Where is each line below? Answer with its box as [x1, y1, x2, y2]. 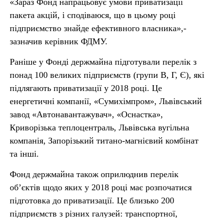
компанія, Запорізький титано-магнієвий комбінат [10, 136, 199, 145]
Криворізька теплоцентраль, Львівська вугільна [10, 123, 189, 132]
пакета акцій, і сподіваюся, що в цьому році [10, 10, 176, 20]
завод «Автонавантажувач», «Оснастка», [10, 109, 163, 119]
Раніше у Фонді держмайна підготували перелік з [10, 57, 197, 67]
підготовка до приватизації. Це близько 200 [10, 196, 174, 205]
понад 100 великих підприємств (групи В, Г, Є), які [10, 70, 204, 80]
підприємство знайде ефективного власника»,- [10, 23, 186, 33]
